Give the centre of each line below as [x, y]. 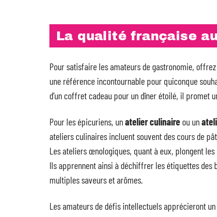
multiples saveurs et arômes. [96, 179]
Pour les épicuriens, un [87, 121]
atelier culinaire [153, 121]
